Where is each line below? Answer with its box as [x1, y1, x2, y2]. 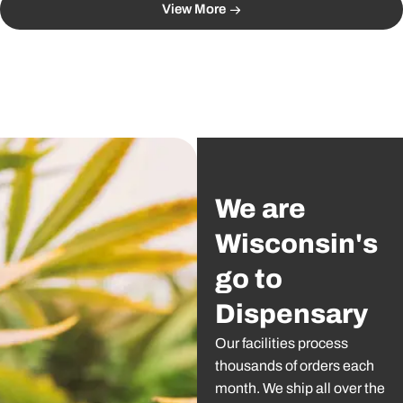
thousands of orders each [214, 357, 374, 373]
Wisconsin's [214, 228, 378, 258]
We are [214, 193, 306, 223]
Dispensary [214, 299, 368, 328]
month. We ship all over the [214, 380, 385, 396]
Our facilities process [214, 335, 348, 351]
